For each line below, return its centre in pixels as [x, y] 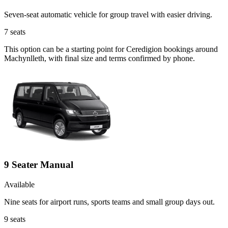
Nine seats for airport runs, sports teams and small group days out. [109, 202]
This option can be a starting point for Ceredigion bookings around [111, 49]
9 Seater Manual [39, 165]
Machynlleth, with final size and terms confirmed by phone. [99, 59]
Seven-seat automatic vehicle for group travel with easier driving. [108, 15]
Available [19, 184]
